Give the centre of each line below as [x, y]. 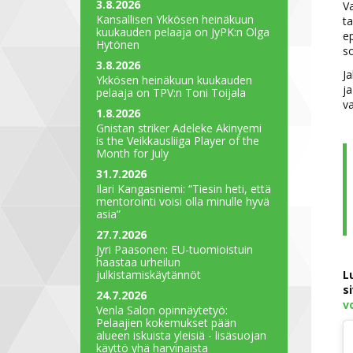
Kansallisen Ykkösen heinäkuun [175, 19]
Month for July [132, 153]
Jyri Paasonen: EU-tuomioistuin [175, 249]
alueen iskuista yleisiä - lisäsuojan [181, 335]
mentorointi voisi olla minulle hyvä [183, 201]
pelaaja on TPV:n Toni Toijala [171, 92]
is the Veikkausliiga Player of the [178, 140]
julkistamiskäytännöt [149, 274]
